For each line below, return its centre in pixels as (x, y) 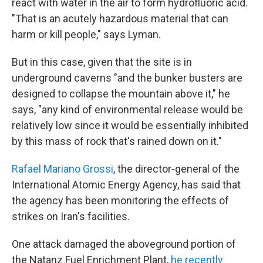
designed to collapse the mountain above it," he (121, 94)
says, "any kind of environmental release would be (127, 109)
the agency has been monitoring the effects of (120, 200)
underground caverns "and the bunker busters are (127, 78)
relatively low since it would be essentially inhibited (130, 125)
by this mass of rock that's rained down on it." (117, 141)
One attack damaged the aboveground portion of (124, 244)
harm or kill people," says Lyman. (86, 34)
